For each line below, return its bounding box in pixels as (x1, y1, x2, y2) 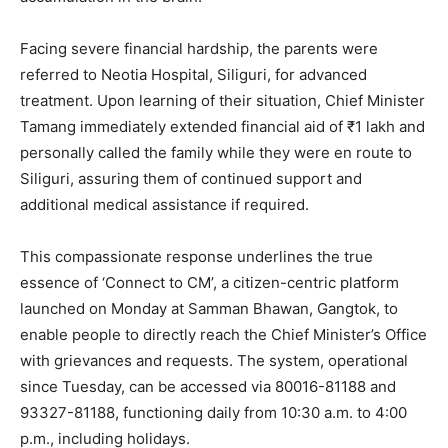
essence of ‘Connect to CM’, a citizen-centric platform (20, 272, 399, 292)
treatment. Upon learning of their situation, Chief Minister (20, 90, 425, 110)
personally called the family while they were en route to (20, 142, 412, 162)
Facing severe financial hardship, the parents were (20, 38, 378, 58)
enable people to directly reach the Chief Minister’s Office (20, 324, 427, 344)
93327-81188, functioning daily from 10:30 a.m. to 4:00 (20, 402, 407, 422)
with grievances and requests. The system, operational (20, 350, 408, 370)
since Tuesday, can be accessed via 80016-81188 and (20, 376, 396, 396)
